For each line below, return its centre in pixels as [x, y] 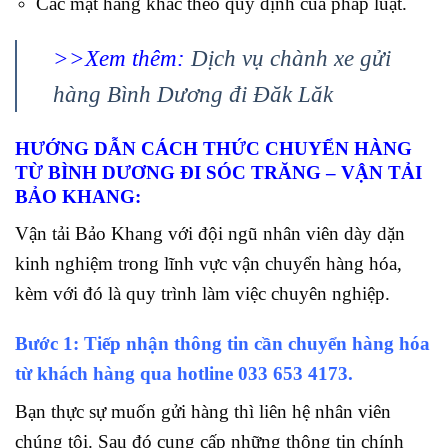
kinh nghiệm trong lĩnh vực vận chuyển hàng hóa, [208, 263]
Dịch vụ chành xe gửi [291, 57]
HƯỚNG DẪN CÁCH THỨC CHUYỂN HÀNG [213, 148]
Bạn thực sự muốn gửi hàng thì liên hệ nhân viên [203, 412]
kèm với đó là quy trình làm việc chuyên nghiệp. [202, 293]
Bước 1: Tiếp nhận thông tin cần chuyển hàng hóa [222, 344]
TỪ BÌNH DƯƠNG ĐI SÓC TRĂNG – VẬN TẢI [218, 172]
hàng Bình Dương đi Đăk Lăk [193, 93]
